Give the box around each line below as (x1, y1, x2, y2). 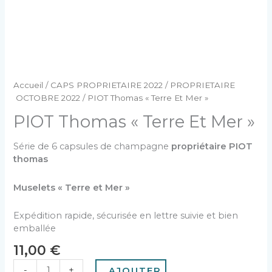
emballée (13, 223, 56, 234)
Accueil (13, 80, 44, 90)
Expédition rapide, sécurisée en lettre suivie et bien (13, 210, 239, 222)
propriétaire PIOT (171, 141, 253, 152)
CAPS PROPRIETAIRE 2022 (50, 80, 163, 90)
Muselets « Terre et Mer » (13, 182, 133, 193)
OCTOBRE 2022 (13, 93, 81, 103)
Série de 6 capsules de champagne (13, 141, 172, 152)
